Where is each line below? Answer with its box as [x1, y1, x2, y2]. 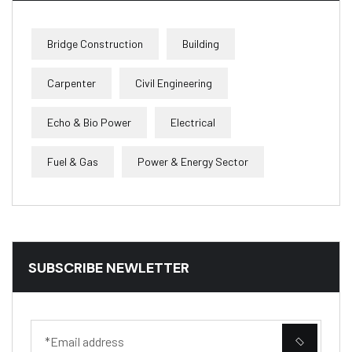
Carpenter [47, 76, 96, 90]
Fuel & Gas [47, 155, 98, 168]
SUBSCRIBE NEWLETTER [28, 258, 189, 277]
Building [182, 37, 219, 50]
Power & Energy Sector [137, 155, 248, 168]
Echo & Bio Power [47, 115, 131, 129]
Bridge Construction [47, 37, 143, 50]
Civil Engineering [135, 76, 212, 90]
